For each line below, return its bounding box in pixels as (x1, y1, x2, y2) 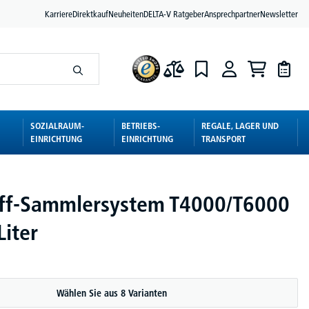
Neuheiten (108, 8, 143, 19)
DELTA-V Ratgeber (143, 8, 204, 19)
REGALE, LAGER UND (201, 120, 279, 131)
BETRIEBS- (121, 120, 161, 131)
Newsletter (260, 8, 298, 19)
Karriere (45, 8, 72, 19)
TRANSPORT (201, 133, 246, 144)
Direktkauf (72, 8, 108, 19)
